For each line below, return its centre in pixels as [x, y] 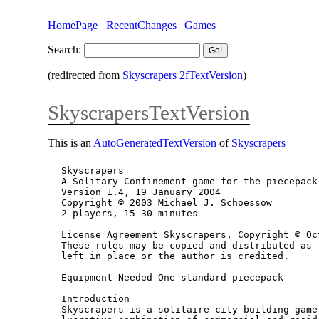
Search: [65, 49]
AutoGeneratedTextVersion [155, 142]
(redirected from [85, 75]
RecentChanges [141, 25]
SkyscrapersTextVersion [149, 112]
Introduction [96, 299]
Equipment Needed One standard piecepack [173, 278]
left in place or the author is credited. [176, 256]
